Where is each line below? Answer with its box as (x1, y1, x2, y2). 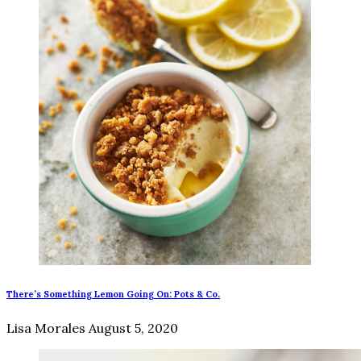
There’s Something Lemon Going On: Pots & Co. (6, 288, 220, 301)
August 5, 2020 (89, 320, 178, 337)
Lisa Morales (6, 320, 85, 337)
